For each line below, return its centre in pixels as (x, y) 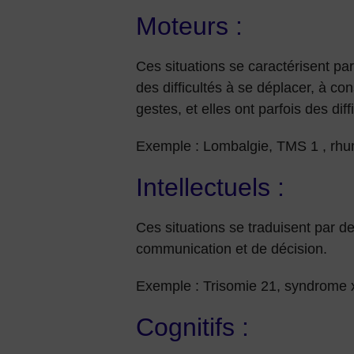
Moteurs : (189, 26)
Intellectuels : (210, 187)
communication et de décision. (232, 249)
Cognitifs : (196, 327)
